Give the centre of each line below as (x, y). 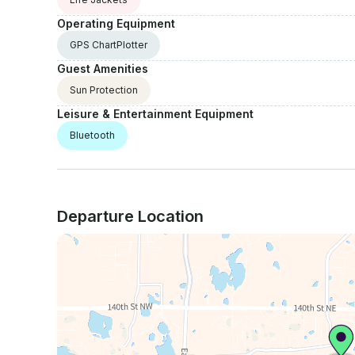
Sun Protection (104, 90)
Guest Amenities (103, 69)
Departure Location (130, 217)
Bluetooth (92, 136)
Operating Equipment (116, 24)
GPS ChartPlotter (109, 45)
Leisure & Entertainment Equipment (155, 114)
